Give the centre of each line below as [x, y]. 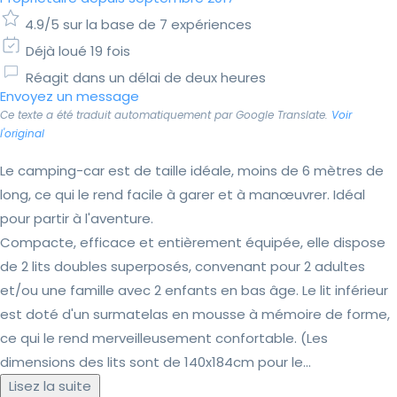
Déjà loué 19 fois [78, 51]
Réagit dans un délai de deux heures [146, 78]
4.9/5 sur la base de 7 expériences [138, 25]
